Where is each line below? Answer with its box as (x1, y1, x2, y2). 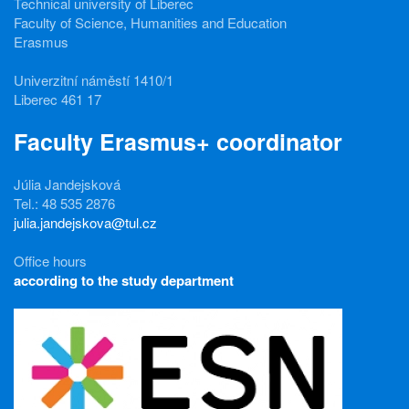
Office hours (14, 250, 87, 270)
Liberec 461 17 (14, 89, 101, 109)
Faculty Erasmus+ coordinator (14, 124, 342, 158)
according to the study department (14, 269, 234, 290)
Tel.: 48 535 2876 (14, 193, 115, 213)
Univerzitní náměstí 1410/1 (14, 69, 173, 89)
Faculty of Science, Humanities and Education (14, 12, 287, 32)
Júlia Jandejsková (14, 173, 121, 194)
